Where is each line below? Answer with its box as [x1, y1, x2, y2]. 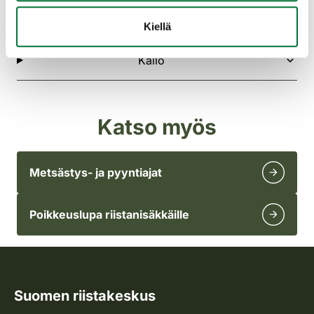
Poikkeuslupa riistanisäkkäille [29, 207, 189, 221]
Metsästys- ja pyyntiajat [29, 165, 162, 179]
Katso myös [97, 114, 217, 139]
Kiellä [143, 20, 171, 33]
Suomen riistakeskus [14, 287, 156, 304]
